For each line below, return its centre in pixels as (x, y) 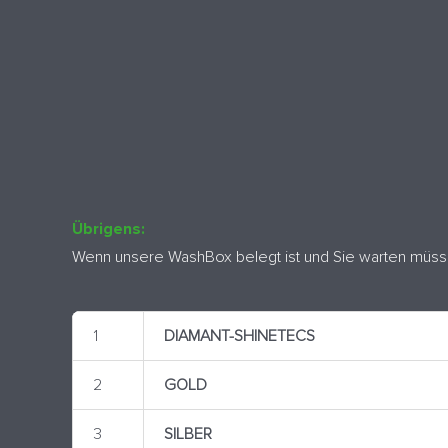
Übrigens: (108, 229)
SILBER (187, 434)
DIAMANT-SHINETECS (239, 336)
